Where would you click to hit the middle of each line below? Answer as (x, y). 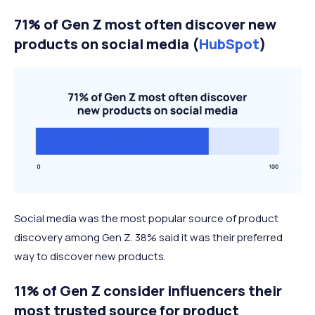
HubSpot (229, 44)
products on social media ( (107, 44)
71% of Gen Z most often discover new (145, 25)
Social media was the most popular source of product (146, 218)
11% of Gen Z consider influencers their (148, 290)
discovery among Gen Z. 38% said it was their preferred (148, 237)
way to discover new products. (90, 256)
